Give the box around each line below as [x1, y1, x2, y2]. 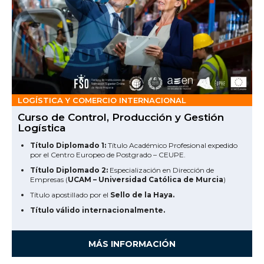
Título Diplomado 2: [30, 166, 108, 174]
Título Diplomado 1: [30, 141, 106, 150]
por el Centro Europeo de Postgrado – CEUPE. [30, 150, 186, 159]
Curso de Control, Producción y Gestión [18, 111, 224, 123]
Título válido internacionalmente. [30, 206, 165, 214]
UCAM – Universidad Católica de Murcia [68, 175, 223, 184]
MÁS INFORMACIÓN [88, 239, 176, 250]
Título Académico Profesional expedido [106, 141, 237, 150]
